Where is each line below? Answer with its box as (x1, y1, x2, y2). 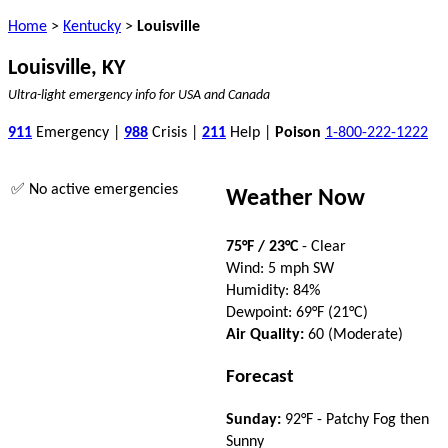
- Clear (298, 238, 346, 255)
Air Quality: (226, 326, 304, 343)
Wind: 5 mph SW (226, 260, 334, 277)
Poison (275, 125, 321, 141)
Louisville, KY (8, 57, 125, 80)
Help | (226, 125, 275, 141)
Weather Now (226, 186, 365, 211)
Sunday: (226, 412, 281, 429)
